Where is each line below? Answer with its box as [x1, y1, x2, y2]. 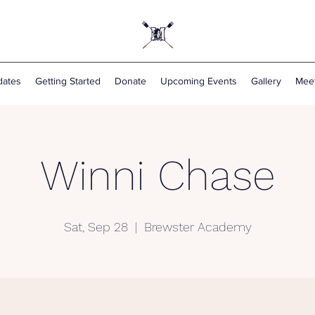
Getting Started [35, 75, 101, 86]
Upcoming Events [160, 75, 237, 86]
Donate [115, 75, 146, 86]
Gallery [251, 75, 281, 86]
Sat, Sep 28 [63, 219, 128, 234]
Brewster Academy [143, 219, 252, 234]
